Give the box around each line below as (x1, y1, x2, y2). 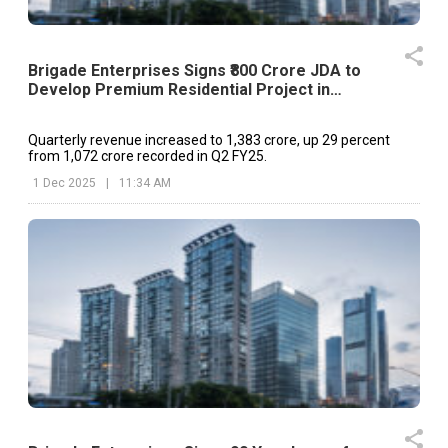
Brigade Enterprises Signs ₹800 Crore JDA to (28, 60, 361, 80)
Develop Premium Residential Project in (28, 79, 330, 99)
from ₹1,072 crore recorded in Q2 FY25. (28, 147, 267, 164)
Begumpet (28, 98, 106, 118)
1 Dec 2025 (33, 175, 96, 190)
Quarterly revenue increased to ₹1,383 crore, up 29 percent (28, 131, 390, 148)
